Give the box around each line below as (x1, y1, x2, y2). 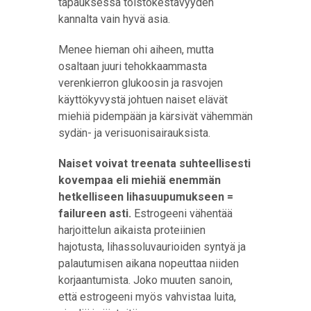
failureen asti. (58, 207, 131, 221)
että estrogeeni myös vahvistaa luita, (58, 290, 236, 304)
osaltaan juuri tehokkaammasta (58, 60, 207, 74)
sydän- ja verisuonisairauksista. (58, 126, 210, 140)
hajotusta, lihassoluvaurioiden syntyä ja (58, 240, 246, 254)
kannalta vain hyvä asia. (58, 12, 170, 26)
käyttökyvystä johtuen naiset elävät (58, 93, 228, 107)
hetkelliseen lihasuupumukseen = (58, 190, 233, 204)
